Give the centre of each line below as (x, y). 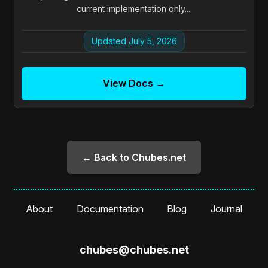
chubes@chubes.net (134, 250)
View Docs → (134, 83)
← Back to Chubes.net (134, 158)
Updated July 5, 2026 (134, 41)
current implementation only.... (134, 9)
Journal (227, 209)
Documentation (110, 209)
